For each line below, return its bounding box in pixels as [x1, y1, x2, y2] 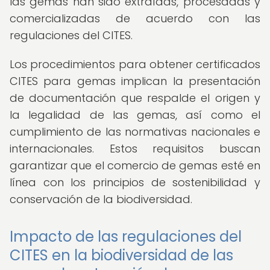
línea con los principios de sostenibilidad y [10, 175, 260, 190]
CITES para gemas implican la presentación [10, 74, 260, 89]
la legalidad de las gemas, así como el [10, 107, 260, 122]
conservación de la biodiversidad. [10, 192, 192, 207]
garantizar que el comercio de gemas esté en [10, 158, 260, 173]
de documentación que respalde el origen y [10, 90, 260, 105]
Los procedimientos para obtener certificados [10, 57, 260, 72]
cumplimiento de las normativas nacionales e [10, 124, 260, 139]
